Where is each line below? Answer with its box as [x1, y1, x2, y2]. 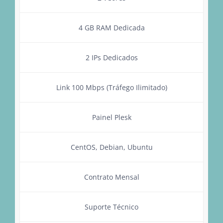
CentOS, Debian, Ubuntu [70, 142, 153, 152]
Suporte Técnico [85, 202, 138, 212]
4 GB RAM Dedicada [78, 22, 145, 32]
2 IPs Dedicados [85, 52, 138, 62]
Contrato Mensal [84, 172, 139, 182]
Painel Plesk [92, 112, 131, 122]
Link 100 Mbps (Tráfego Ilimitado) [56, 82, 167, 92]
